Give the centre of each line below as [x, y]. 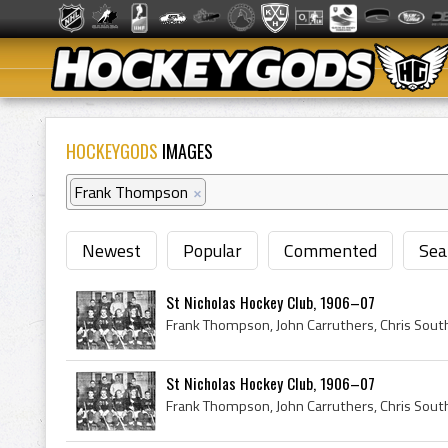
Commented [330, 250]
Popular [212, 250]
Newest [111, 250]
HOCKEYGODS [112, 151]
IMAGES [185, 151]
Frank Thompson [131, 192]
